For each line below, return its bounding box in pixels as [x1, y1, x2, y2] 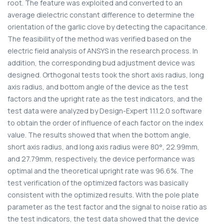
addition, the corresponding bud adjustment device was [7, 57, 195, 67]
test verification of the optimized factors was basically [7, 177, 188, 187]
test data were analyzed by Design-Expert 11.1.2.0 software [7, 105, 202, 115]
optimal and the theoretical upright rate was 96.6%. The [7, 165, 193, 175]
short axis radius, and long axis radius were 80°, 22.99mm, [7, 141, 199, 151]
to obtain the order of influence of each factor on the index [7, 117, 203, 127]
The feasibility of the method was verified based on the [7, 33, 191, 43]
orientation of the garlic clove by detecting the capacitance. [7, 21, 207, 31]
